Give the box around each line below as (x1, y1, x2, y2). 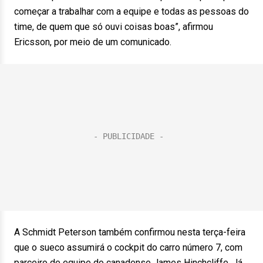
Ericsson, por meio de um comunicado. (14, 36, 171, 48)
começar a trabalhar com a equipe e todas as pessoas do (14, 6, 249, 17)
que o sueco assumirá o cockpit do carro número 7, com (14, 242, 242, 253)
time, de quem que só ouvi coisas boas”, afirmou (14, 21, 213, 32)
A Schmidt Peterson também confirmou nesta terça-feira (14, 227, 245, 238)
